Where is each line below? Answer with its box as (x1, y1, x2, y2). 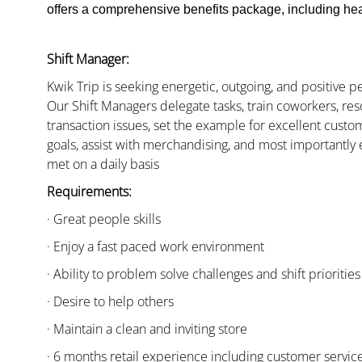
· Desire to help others (47, 293, 174, 311)
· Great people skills (47, 210, 161, 229)
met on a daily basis (47, 155, 159, 174)
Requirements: (47, 183, 132, 201)
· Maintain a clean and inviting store (47, 320, 247, 339)
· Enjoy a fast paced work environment (47, 238, 264, 256)
